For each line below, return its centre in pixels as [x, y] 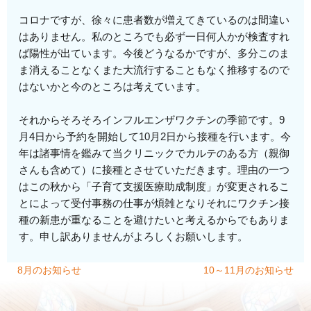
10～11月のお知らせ [249, 270]
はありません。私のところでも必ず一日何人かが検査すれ [154, 37]
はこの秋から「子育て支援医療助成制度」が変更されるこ [154, 187]
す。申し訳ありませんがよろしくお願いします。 [134, 237]
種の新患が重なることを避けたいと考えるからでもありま [154, 220]
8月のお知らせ [49, 270]
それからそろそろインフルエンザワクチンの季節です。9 [152, 120]
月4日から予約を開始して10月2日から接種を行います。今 [155, 137]
